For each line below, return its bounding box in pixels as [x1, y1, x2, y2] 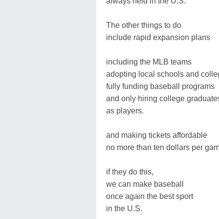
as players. [106, 107, 144, 115]
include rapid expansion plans [106, 33, 210, 42]
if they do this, [106, 168, 153, 176]
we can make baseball [106, 180, 184, 188]
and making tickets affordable [106, 131, 207, 139]
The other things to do [106, 21, 181, 29]
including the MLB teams [106, 58, 192, 66]
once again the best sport [106, 192, 193, 200]
